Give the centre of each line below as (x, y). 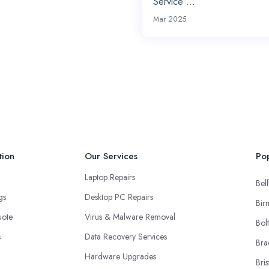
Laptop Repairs (110, 177)
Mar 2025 (170, 19)
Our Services (111, 156)
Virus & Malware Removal (130, 216)
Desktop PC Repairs (119, 197)
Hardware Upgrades (120, 256)
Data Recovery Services (126, 236)
